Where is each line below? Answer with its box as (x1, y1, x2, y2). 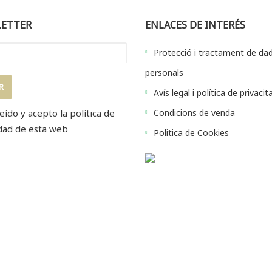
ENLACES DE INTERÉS (145, 18, 245, 32)
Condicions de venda (154, 107, 235, 119)
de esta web (12, 123, 68, 135)
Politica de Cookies (154, 127, 229, 139)
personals (145, 67, 183, 79)
